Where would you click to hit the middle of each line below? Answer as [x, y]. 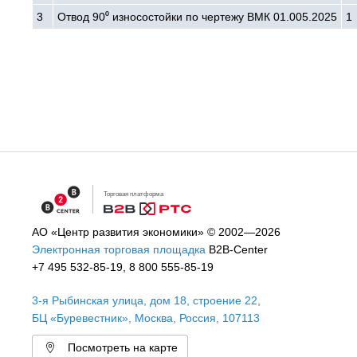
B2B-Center [237, 249]
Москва [154, 318]
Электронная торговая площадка [119, 249]
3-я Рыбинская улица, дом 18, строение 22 [145, 300]
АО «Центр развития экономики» [118, 232]
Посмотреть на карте [123, 347]
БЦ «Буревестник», [84, 318]
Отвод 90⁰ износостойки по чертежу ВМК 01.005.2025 [198, 17]
